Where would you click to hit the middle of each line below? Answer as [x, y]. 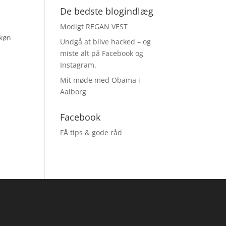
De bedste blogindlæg [107, 11]
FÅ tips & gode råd [91, 132]
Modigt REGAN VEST [94, 26]
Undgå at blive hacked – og [106, 41]
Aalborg [73, 91]
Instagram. [78, 65]
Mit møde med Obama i [100, 80]
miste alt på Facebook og [102, 53]
